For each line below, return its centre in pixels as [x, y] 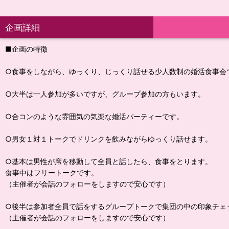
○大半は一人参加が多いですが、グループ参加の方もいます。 [105, 94]
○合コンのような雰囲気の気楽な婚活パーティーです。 [94, 116]
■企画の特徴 [26, 49]
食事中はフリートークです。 [52, 173]
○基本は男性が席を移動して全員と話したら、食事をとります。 [109, 161]
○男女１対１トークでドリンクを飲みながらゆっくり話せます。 [109, 139]
